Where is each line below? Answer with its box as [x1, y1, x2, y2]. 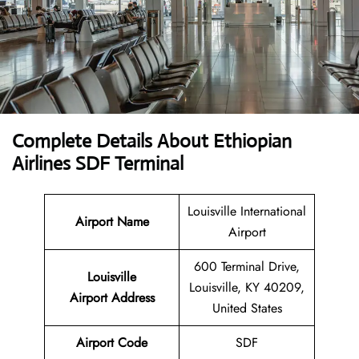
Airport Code [76, 333, 147, 353]
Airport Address [69, 288, 155, 308]
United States [212, 299, 282, 318]
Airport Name [75, 212, 149, 232]
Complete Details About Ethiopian [12, 129, 292, 154]
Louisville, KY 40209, [189, 278, 305, 297]
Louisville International [188, 202, 306, 221]
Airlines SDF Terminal [12, 151, 184, 176]
